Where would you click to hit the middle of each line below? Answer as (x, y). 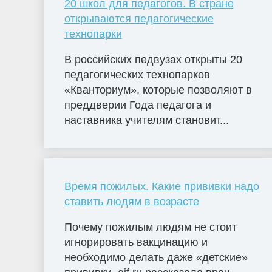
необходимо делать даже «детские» (156, 257)
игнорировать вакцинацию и (136, 242)
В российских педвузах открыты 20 (153, 59)
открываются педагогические (139, 19)
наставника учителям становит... (146, 120)
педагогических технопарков (137, 74)
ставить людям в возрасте (131, 201)
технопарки (93, 34)
